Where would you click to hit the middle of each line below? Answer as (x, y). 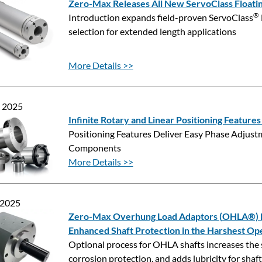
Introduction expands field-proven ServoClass (161, 17)
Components (94, 148)
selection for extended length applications (152, 31)
